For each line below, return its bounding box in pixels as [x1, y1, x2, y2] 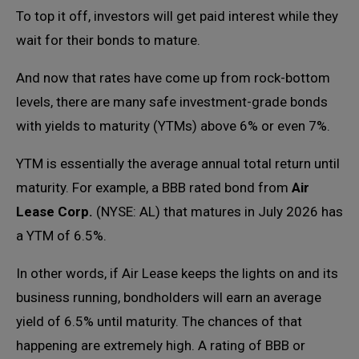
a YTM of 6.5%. [16, 228, 107, 244]
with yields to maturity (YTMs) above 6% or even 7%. [16, 118, 330, 134]
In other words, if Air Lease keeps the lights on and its [16, 265, 338, 281]
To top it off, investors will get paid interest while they [16, 8, 338, 24]
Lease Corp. [16, 204, 93, 220]
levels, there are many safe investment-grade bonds [16, 94, 328, 110]
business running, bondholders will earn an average [16, 289, 321, 305]
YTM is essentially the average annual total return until [16, 155, 340, 171]
